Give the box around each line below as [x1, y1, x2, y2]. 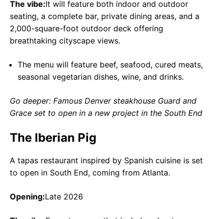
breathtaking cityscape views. [10, 35, 120, 45]
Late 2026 [45, 191, 83, 201]
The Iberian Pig [10, 130, 96, 145]
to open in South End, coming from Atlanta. [10, 167, 170, 177]
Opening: [10, 191, 45, 201]
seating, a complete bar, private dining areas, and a [10, 11, 199, 21]
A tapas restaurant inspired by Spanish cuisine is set [10, 155, 203, 165]
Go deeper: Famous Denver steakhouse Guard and [10, 95, 197, 106]
